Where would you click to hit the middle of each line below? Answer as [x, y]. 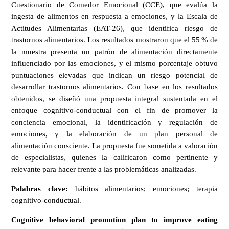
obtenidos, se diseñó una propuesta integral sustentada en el [114, 99]
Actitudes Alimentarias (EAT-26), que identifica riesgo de [114, 28]
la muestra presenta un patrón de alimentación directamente [114, 52]
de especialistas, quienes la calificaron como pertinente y [114, 158]
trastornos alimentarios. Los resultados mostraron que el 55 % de [114, 40]
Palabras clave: [40, 188]
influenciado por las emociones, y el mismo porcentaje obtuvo [114, 64]
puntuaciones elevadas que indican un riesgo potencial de [114, 75]
